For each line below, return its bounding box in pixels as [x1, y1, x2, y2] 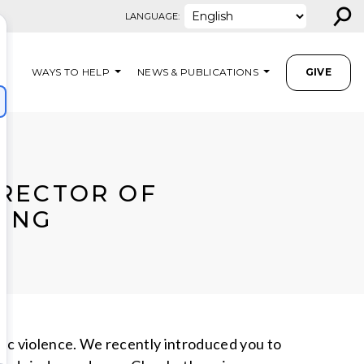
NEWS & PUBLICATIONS [136, 65, 258, 78]
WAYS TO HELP [32, 65, 110, 78]
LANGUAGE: [124, 11, 180, 22]
